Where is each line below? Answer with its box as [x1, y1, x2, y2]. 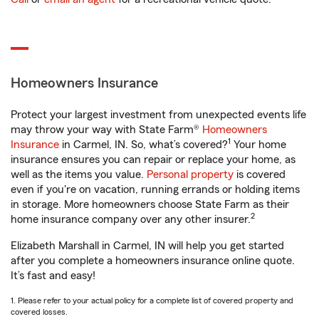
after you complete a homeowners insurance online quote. [11, 255, 295, 266]
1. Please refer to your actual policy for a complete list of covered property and [11, 296, 293, 305]
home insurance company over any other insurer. [11, 214, 251, 225]
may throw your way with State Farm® [11, 124, 202, 135]
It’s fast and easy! [11, 270, 95, 281]
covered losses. [11, 308, 68, 316]
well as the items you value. [11, 169, 147, 180]
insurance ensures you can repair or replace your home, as [11, 154, 296, 165]
